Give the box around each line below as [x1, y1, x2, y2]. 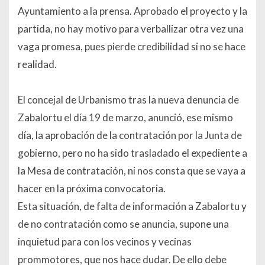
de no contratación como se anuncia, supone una [18, 218, 229, 231]
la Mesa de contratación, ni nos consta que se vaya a [18, 164, 245, 177]
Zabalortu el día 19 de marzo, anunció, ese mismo [18, 111, 233, 124]
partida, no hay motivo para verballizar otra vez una [18, 22, 244, 35]
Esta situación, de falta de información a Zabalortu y [18, 200, 247, 213]
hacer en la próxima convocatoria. [18, 182, 166, 195]
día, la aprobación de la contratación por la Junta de [18, 129, 242, 142]
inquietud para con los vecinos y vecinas [18, 235, 192, 248]
